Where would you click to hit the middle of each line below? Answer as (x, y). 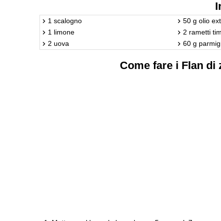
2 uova (58, 43)
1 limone (61, 32)
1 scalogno (65, 20)
